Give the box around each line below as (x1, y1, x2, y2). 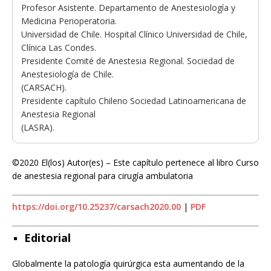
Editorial (24, 230, 71, 246)
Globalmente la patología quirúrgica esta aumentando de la (12, 258, 244, 270)
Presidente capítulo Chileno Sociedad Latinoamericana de (21, 95, 246, 107)
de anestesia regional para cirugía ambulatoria (12, 170, 193, 182)
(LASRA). (21, 122, 54, 134)
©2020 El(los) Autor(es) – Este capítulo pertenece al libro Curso (12, 157, 259, 169)
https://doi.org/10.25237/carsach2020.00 (12, 201, 181, 213)
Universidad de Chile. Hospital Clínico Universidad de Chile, (21, 28, 247, 41)
